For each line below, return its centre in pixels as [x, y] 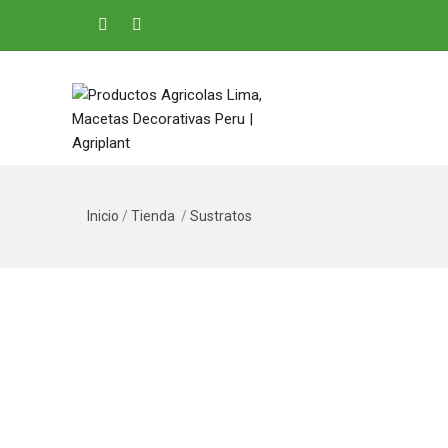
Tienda [153, 216]
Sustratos [221, 216]
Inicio [103, 216]
